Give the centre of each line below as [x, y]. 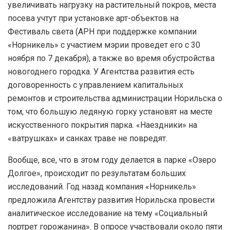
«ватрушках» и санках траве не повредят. [88, 138]
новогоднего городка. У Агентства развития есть [101, 71]
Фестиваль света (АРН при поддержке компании [102, 31]
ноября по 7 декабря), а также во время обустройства [111, 58]
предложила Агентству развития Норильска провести [111, 200]
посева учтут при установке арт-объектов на [93, 18]
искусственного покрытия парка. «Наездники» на [102, 125]
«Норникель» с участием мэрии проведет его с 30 [104, 45]
